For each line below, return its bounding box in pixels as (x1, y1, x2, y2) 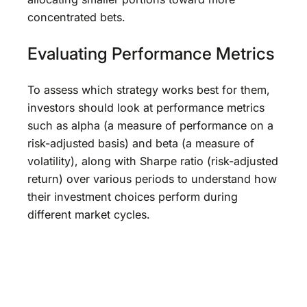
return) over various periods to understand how (27, 172, 277, 186)
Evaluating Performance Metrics (27, 42, 275, 64)
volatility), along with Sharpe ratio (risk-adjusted (27, 154, 278, 169)
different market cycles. (27, 208, 150, 222)
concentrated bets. (27, 10, 125, 25)
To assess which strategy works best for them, (27, 83, 270, 97)
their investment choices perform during (27, 190, 238, 204)
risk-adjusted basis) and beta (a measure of (27, 136, 254, 151)
